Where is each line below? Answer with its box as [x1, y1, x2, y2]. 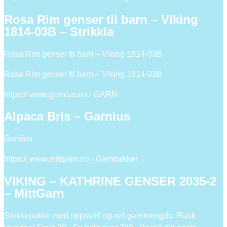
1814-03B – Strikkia [4, 24, 113, 39]
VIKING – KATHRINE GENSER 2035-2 [4, 174, 216, 188]
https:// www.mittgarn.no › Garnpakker [4, 155, 138, 164]
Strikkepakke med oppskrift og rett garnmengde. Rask [4, 211, 196, 220]
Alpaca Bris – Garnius [4, 109, 130, 124]
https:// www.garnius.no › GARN [4, 90, 118, 99]
